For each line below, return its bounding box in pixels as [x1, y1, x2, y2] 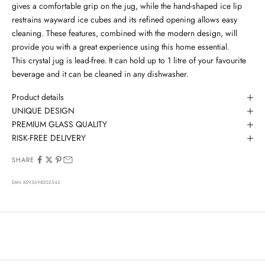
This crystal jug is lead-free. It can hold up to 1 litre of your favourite [12, 54, 246, 67]
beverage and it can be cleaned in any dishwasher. [12, 68, 189, 80]
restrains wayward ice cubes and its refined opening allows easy [12, 14, 237, 26]
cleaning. [12, 27, 46, 40]
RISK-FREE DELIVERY [12, 132, 86, 144]
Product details [12, 91, 64, 104]
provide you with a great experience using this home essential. [12, 41, 230, 53]
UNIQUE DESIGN [12, 105, 75, 117]
